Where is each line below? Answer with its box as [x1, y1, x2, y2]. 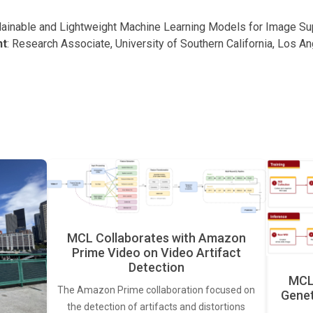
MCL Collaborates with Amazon [66, 231, 246, 246]
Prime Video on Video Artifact [71, 245, 241, 261]
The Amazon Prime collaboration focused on [57, 284, 256, 296]
